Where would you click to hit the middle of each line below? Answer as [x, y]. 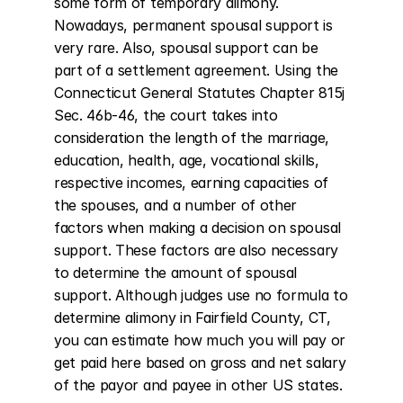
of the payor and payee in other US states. [198, 385]
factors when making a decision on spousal [197, 228]
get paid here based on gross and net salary [200, 363]
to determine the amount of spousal [176, 273]
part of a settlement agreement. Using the [196, 70]
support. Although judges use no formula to [201, 295]
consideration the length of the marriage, [192, 138]
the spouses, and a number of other [176, 205]
